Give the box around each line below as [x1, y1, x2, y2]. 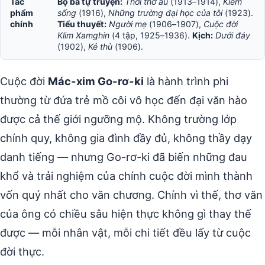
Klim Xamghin [57, 30, 109, 40]
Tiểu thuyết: [57, 19, 106, 29]
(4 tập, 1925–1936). [109, 30, 192, 40]
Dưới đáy [215, 30, 250, 40]
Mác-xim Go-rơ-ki [48, 75, 144, 88]
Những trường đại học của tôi [108, 8, 222, 18]
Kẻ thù [88, 41, 112, 51]
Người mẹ [109, 19, 147, 29]
